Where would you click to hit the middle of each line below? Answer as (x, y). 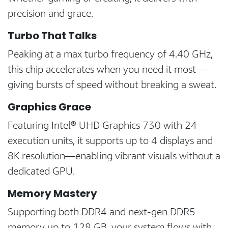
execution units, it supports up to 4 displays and (110, 140)
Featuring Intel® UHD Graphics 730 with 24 (102, 125)
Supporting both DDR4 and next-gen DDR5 (102, 211)
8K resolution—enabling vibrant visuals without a (114, 155)
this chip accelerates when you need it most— (107, 69)
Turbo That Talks (52, 36)
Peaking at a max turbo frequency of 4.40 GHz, (110, 54)
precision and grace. (50, 13)
